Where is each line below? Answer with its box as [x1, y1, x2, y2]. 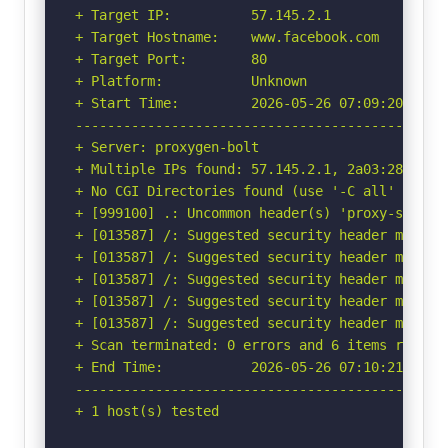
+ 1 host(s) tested [75, 402, 219, 419]
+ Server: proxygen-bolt [75, 138, 259, 155]
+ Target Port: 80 [75, 50, 267, 67]
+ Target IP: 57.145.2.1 [75, 6, 331, 23]
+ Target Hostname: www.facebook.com [75, 28, 379, 45]
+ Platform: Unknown [75, 72, 307, 89]
